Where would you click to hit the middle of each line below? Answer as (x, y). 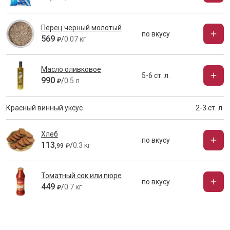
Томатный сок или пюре (81, 176)
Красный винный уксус (44, 108)
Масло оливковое (71, 69)
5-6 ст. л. (156, 75)
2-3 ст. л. (210, 108)
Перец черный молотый (81, 28)
